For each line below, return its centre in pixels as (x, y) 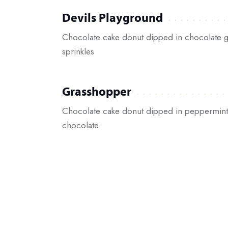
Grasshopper (97, 91)
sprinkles (78, 52)
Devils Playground (112, 18)
